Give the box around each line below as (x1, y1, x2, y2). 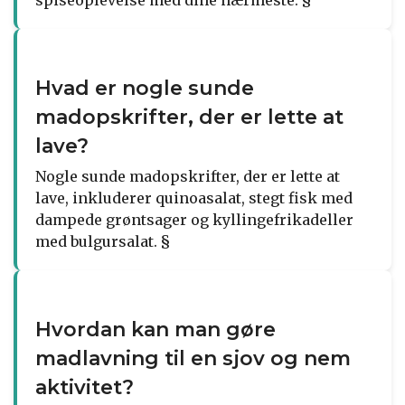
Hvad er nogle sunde (35, 75, 254, 100)
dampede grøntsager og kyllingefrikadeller (35, 210, 353, 229)
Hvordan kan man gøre (35, 316, 276, 342)
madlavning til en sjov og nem (35, 345, 351, 371)
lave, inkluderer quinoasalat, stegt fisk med (35, 188, 353, 207)
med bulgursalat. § (35, 231, 170, 250)
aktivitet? (35, 374, 134, 400)
